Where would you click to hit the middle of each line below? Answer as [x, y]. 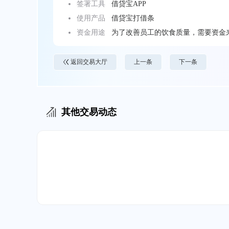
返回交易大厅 [89, 62]
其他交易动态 [89, 111]
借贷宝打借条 [133, 18]
